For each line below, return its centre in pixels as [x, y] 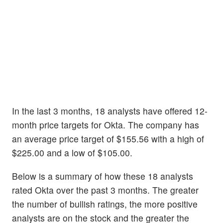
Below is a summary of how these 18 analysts [103, 176]
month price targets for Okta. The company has [106, 124]
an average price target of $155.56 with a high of [108, 138]
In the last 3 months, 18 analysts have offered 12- [110, 111]
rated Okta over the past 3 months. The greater [105, 190]
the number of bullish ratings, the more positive [105, 204]
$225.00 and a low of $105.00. [72, 152]
